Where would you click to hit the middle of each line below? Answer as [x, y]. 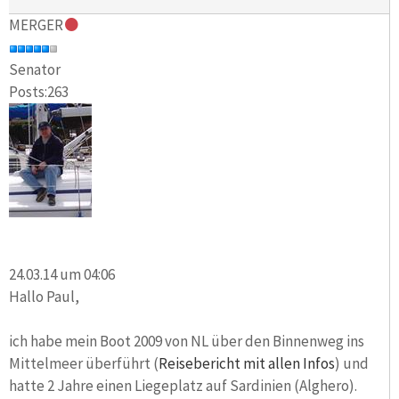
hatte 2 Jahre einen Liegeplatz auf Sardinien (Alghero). [183, 385]
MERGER [36, 25]
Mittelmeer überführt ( [84, 363]
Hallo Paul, [44, 296]
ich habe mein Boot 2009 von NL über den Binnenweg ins [187, 341]
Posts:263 [39, 92]
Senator [35, 70]
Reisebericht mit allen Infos [247, 363]
